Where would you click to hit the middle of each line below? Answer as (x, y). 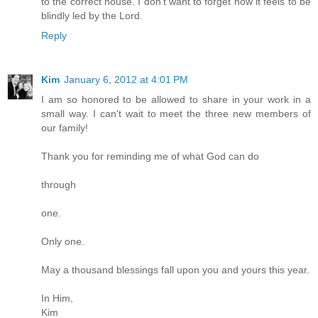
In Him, (57, 298)
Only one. (63, 241)
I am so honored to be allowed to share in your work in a (176, 99)
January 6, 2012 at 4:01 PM (126, 79)
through (59, 184)
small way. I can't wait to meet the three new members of (176, 113)
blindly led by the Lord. (92, 15)
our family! (65, 127)
